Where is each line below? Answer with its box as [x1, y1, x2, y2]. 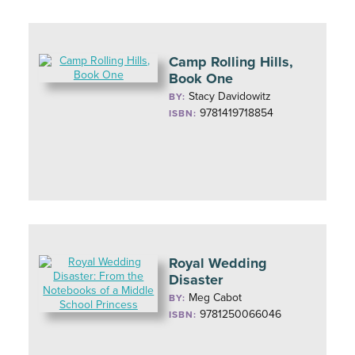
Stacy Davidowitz [189, 90, 272, 103]
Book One [169, 70, 234, 87]
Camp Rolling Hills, [169, 53, 294, 71]
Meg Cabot [189, 291, 242, 304]
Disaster [169, 271, 223, 288]
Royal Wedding [169, 254, 268, 272]
